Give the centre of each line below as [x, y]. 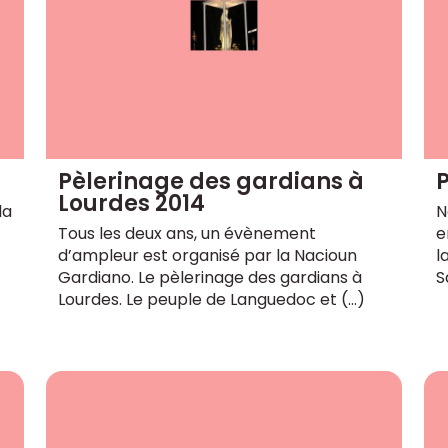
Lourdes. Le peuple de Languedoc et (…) [212, 299]
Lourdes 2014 [132, 203]
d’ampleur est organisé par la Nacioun [208, 255]
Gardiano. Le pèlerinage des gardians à [210, 277]
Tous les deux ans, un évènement [187, 233]
